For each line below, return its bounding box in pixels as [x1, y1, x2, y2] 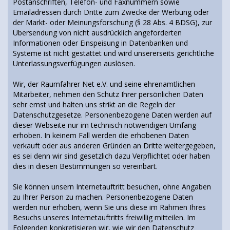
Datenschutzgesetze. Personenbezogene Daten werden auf [13, 110, 212, 120]
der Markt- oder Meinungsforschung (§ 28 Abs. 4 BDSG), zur [13, 17, 212, 27]
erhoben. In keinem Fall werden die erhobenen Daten [13, 130, 189, 140]
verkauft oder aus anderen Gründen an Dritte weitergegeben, [13, 141, 216, 150]
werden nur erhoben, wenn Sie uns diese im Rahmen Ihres [13, 202, 206, 212]
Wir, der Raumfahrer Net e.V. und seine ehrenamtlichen [13, 79, 195, 89]
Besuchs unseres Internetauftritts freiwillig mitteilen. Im [13, 213, 196, 222]
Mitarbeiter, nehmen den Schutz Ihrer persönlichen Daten [13, 89, 203, 99]
